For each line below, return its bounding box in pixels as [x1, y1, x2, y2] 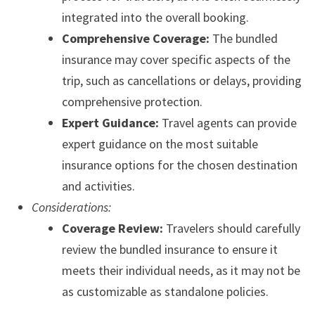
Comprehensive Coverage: [61, 30, 210, 47]
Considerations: [31, 199, 111, 216]
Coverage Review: [61, 220, 163, 237]
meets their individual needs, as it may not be [61, 262, 300, 279]
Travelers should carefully [162, 220, 300, 237]
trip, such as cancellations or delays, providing [61, 72, 302, 89]
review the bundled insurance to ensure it [61, 241, 278, 258]
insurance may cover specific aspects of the [61, 51, 290, 68]
